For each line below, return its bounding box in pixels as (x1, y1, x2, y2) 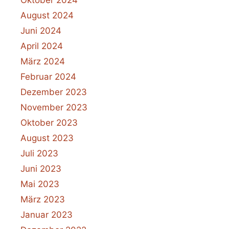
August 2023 (20, 132, 74, 143)
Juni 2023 (20, 163, 61, 174)
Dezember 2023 (20, 86, 87, 97)
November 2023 (20, 102, 87, 112)
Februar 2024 (20, 71, 76, 82)
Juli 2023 (20, 148, 58, 158)
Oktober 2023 (20, 117, 78, 128)
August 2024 (20, 10, 74, 20)
